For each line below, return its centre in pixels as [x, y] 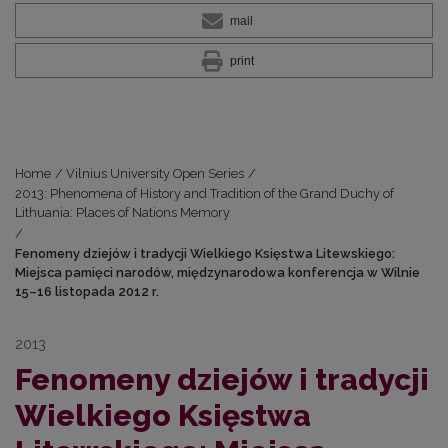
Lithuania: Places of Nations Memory [122, 213]
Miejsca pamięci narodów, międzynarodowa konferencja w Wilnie [217, 273]
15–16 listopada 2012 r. [87, 292]
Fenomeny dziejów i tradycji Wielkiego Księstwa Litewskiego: [205, 254]
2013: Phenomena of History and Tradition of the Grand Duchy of [204, 194]
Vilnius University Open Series [155, 174]
